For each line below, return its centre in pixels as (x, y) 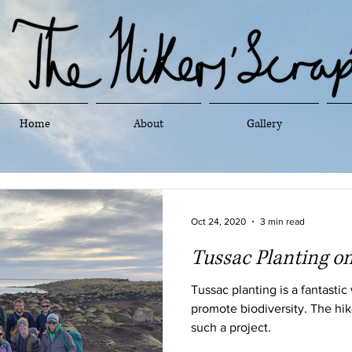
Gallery (264, 124)
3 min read (282, 222)
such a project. (231, 327)
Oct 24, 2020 (218, 222)
